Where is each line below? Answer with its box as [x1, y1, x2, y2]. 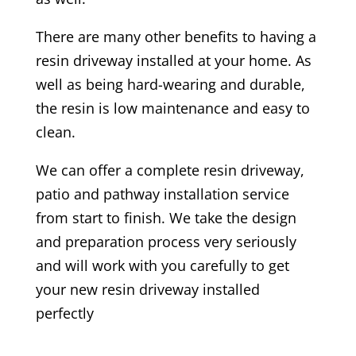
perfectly [35, 303, 94, 323]
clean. [35, 122, 79, 141]
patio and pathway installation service [35, 184, 289, 203]
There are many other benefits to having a [35, 26, 316, 46]
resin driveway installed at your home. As [35, 50, 311, 70]
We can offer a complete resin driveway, [35, 160, 304, 180]
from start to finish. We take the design [35, 207, 296, 227]
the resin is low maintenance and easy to [35, 98, 310, 118]
